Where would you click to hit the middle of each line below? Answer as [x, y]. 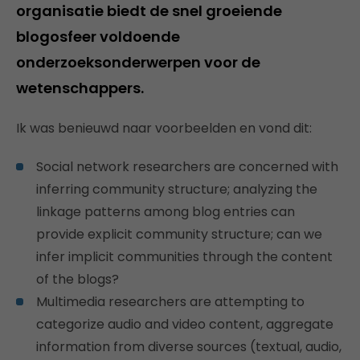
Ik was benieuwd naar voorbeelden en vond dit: [164, 128]
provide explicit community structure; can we [179, 234]
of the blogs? [78, 279]
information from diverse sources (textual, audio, [189, 346]
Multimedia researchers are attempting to [170, 301]
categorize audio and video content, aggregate [185, 324]
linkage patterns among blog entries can [166, 211]
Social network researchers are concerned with [187, 166]
